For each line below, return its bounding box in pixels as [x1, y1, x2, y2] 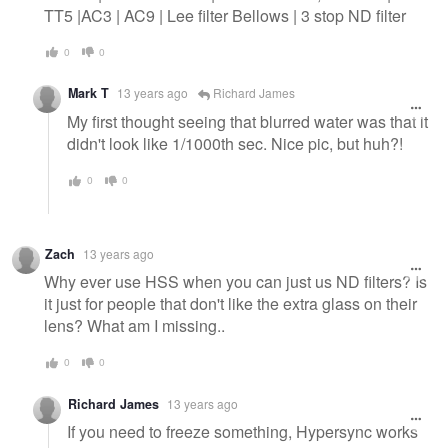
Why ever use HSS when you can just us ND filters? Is [44, 270, 427, 294]
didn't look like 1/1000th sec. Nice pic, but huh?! [67, 132, 403, 156]
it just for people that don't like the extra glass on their [44, 292, 417, 316]
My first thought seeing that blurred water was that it [67, 110, 428, 134]
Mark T [68, 84, 109, 103]
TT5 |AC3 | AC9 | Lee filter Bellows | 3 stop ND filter [44, 3, 406, 27]
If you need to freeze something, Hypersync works [67, 420, 418, 444]
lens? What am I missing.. [44, 314, 225, 338]
